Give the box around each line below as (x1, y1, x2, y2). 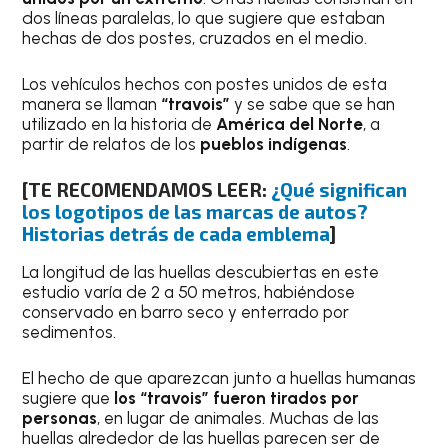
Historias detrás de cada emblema (22, 222, 330, 246)
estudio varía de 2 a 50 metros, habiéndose (22, 282, 356, 303)
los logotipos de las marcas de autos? (22, 200, 369, 224)
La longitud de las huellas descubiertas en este (22, 262, 380, 283)
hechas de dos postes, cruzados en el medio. (22, 28, 368, 49)
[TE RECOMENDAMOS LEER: (22, 178, 272, 202)
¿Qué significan (271, 178, 408, 202)
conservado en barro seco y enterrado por (22, 302, 350, 323)
